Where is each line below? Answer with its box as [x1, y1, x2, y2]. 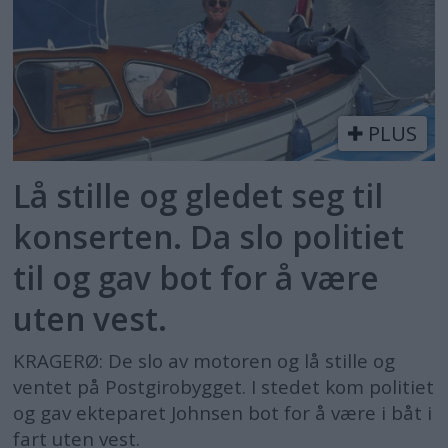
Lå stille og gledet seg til [13, 173, 384, 217]
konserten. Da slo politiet [13, 214, 405, 258]
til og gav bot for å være [13, 255, 380, 299]
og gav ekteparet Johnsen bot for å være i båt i [13, 399, 433, 426]
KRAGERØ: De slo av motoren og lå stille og [13, 347, 396, 374]
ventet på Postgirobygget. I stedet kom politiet [13, 373, 435, 400]
